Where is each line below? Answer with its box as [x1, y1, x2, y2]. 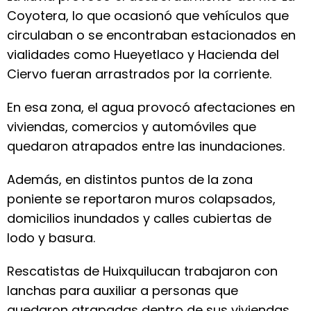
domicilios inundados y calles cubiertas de [7, 210, 271, 227]
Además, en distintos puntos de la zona [7, 171, 253, 188]
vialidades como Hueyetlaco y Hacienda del [7, 46, 279, 63]
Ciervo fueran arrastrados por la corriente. [7, 65, 271, 83]
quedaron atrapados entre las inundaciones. [7, 137, 285, 155]
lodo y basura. [7, 229, 95, 246]
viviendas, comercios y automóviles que [7, 118, 256, 135]
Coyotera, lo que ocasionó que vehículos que [7, 7, 289, 24]
